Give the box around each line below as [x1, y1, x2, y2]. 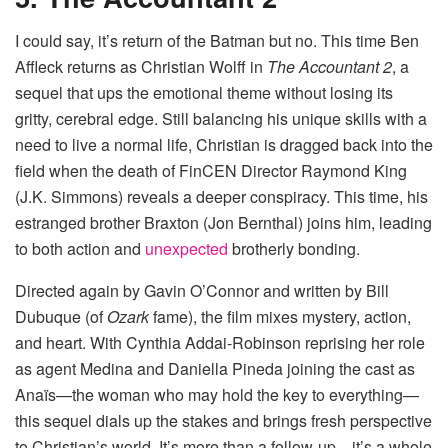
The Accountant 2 [267, 55, 392, 79]
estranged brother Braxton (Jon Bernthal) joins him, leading [15, 211, 432, 235]
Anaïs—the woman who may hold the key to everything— [15, 383, 419, 407]
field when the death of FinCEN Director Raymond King [15, 159, 407, 183]
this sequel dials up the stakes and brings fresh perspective [15, 409, 432, 433]
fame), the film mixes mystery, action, [149, 305, 411, 329]
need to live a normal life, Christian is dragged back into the [15, 133, 433, 157]
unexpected [145, 237, 232, 261]
